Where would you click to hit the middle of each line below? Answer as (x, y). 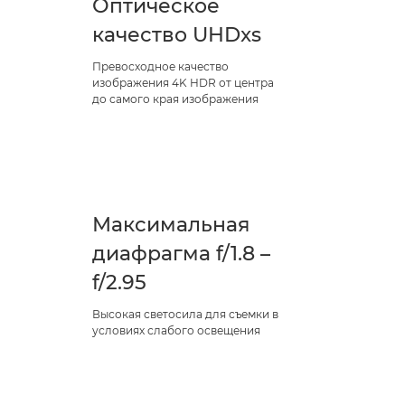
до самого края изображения (175, 99)
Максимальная (171, 224)
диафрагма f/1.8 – (181, 253)
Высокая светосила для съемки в (185, 314)
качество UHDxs (177, 34)
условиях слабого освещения (176, 330)
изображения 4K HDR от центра (183, 82)
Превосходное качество (160, 66)
